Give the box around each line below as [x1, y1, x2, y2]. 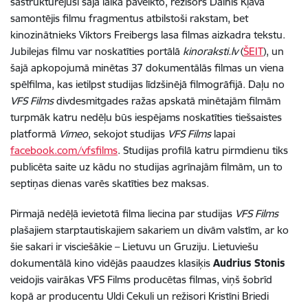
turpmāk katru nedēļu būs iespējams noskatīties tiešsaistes [10, 111, 282, 124]
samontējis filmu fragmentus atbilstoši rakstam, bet [10, 12, 248, 25]
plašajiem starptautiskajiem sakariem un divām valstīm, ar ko [10, 223, 289, 237]
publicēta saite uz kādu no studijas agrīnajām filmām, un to [10, 160, 283, 174]
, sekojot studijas [88, 127, 168, 141]
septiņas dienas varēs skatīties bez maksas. [10, 177, 209, 190]
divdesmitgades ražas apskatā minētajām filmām [54, 94, 280, 108]
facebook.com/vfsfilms [10, 144, 118, 157]
